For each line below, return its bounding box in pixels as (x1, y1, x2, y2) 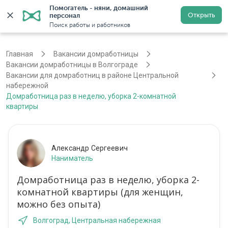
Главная (6, 50, 33, 59)
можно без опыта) (17, 198, 100, 211)
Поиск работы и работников (49, 21, 130, 28)
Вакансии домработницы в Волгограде (6, 61, 138, 69)
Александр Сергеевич (51, 144, 128, 153)
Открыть (188, 11, 215, 19)
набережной (6, 81, 48, 90)
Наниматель (51, 154, 94, 163)
